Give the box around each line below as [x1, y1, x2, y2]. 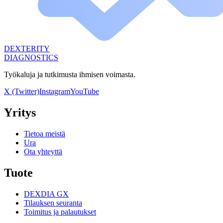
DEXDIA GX [24, 189, 69, 198]
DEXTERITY [4, 44, 50, 53]
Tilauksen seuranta [24, 198, 82, 207]
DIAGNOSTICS [4, 53, 58, 62]
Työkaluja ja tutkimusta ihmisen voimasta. [4, 70, 135, 79]
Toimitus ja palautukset [24, 207, 96, 216]
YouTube [70, 87, 99, 96]
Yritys [4, 106, 36, 119]
